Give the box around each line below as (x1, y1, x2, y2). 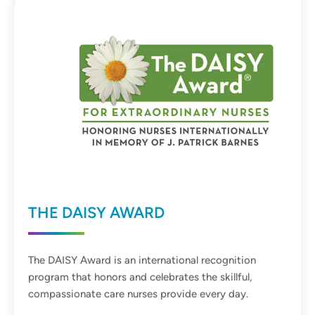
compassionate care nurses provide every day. (28, 287, 248, 300)
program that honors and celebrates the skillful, (28, 270, 252, 283)
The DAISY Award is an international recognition (28, 253, 256, 266)
